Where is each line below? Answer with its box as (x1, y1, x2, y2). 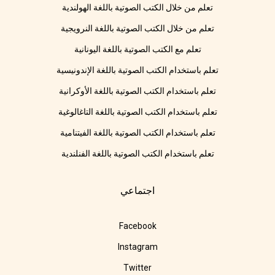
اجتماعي (120, 185, 155, 197)
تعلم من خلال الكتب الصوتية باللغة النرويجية (61, 23, 214, 34)
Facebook (118, 221, 157, 231)
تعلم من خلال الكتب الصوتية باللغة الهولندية (62, 2, 213, 13)
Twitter (123, 263, 152, 273)
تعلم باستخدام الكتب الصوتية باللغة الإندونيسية (56, 65, 219, 76)
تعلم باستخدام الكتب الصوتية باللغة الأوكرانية (59, 86, 216, 96)
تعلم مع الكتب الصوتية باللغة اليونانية (74, 44, 201, 55)
